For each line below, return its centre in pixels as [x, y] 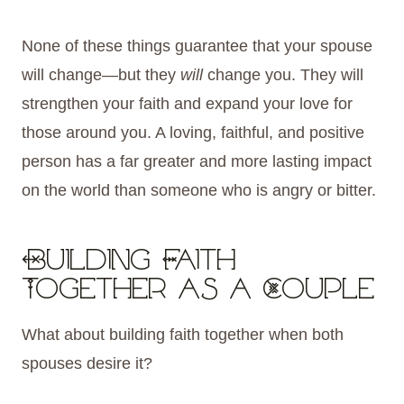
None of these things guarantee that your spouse [197, 46]
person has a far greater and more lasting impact [197, 162]
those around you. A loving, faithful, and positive [193, 133]
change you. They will [283, 75]
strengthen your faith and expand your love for [187, 104]
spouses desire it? [87, 364]
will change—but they [101, 75]
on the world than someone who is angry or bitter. [199, 191]
